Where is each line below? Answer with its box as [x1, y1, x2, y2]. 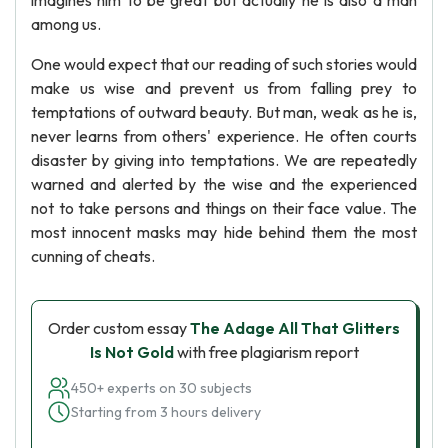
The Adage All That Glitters [190, 318, 400, 338]
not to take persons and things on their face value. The [31, 198, 417, 218]
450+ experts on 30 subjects [71, 379, 252, 397]
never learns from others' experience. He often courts [31, 126, 417, 146]
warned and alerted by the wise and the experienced [31, 174, 417, 194]
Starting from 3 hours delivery [71, 403, 261, 421]
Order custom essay [48, 318, 190, 338]
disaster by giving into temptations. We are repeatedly [31, 150, 417, 170]
